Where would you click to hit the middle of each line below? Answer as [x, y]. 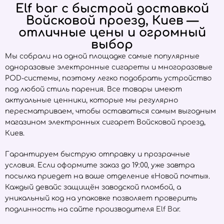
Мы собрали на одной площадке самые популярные [102, 56]
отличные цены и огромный [112, 33]
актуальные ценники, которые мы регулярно [91, 100]
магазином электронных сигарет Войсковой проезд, [105, 122]
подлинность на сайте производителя [80, 209]
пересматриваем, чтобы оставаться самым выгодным [110, 111]
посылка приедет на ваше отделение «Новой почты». [107, 176]
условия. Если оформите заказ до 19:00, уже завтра [100, 165]
